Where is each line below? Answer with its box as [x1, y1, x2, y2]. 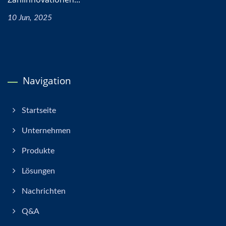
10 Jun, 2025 [8, 14, 52, 22]
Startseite [22, 106, 56, 115]
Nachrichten [22, 187, 66, 195]
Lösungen [22, 167, 55, 175]
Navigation [23, 74, 71, 87]
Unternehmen [22, 127, 71, 135]
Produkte [22, 147, 54, 155]
